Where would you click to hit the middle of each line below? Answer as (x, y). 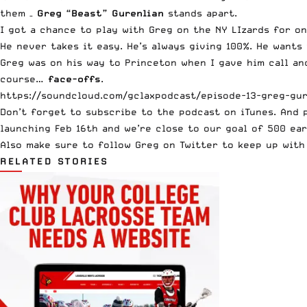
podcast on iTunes (226, 112)
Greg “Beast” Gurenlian (100, 13)
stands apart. (200, 13)
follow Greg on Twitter (158, 145)
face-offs (74, 79)
